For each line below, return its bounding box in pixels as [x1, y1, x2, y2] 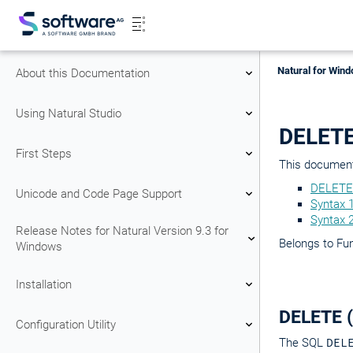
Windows [16, 240, 62, 254]
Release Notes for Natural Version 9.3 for [16, 224, 229, 238]
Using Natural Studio [16, 106, 121, 121]
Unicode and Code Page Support [16, 186, 182, 201]
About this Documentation [16, 65, 150, 80]
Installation [16, 277, 72, 292]
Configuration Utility [16, 317, 116, 332]
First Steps [16, 146, 72, 161]
